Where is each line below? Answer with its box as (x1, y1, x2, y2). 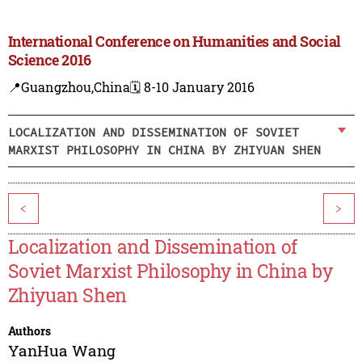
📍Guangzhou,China (7, 78, 130, 96)
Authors (7, 323, 51, 339)
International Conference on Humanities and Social (7, 32, 341, 52)
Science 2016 (7, 50, 91, 70)
